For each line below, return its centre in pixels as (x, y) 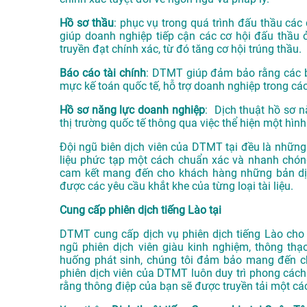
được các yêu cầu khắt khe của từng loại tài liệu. (176, 186)
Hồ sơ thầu (87, 23)
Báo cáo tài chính (103, 73)
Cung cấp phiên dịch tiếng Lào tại (140, 210)
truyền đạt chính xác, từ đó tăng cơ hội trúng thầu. (181, 49)
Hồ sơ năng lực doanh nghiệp (132, 110)
